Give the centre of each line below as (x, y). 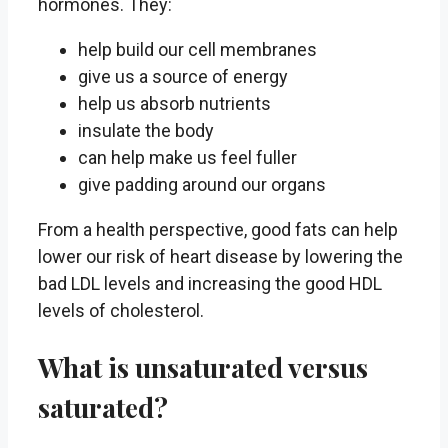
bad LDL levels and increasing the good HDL (210, 284)
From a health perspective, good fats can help (218, 230)
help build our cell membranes (197, 50)
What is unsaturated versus (203, 366)
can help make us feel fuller (187, 158)
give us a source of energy (183, 77)
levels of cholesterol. (121, 311)
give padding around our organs (202, 185)
